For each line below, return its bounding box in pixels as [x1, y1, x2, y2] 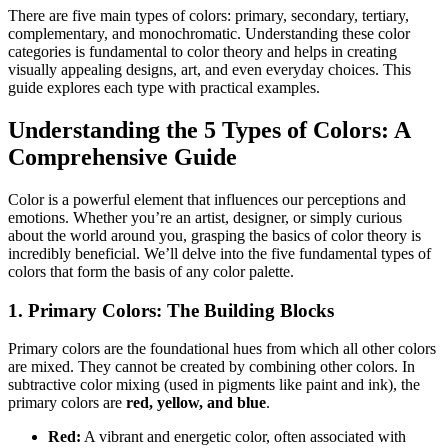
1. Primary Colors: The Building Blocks [8, 299, 334, 321]
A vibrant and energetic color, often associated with [81, 428, 406, 446]
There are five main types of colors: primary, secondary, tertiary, [8, 7, 409, 25]
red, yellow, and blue [126, 394, 266, 412]
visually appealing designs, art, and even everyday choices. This [8, 61, 411, 79]
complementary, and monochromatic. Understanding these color [8, 25, 410, 43]
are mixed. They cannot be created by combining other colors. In [8, 358, 415, 376]
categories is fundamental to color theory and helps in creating [8, 43, 397, 61]
